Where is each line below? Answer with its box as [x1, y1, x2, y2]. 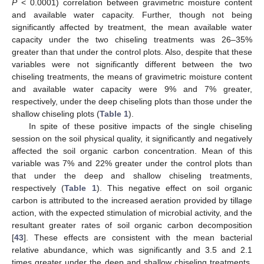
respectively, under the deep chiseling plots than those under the [12, 96, 252, 106]
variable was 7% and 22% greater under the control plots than [12, 158, 252, 168]
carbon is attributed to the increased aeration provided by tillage [12, 195, 252, 205]
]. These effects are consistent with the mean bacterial [24, 232, 252, 242]
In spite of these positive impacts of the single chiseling [28, 121, 252, 131]
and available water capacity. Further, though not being [12, 9, 252, 19]
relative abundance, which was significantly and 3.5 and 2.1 [12, 245, 252, 255]
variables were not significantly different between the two [12, 59, 252, 69]
